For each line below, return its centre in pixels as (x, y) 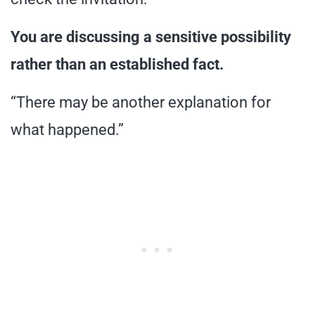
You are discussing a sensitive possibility (151, 37)
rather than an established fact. (117, 64)
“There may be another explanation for (141, 102)
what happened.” (67, 129)
